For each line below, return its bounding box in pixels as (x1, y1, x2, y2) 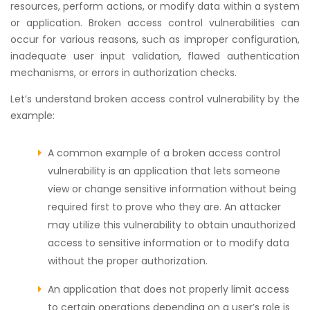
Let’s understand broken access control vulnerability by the (10, 91, 300, 106)
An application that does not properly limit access (48, 282, 289, 296)
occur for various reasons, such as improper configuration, (10, 32, 300, 46)
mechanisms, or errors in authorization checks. (10, 65, 237, 80)
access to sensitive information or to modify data (48, 235, 289, 250)
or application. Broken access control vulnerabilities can (10, 15, 300, 30)
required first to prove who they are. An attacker (48, 199, 281, 214)
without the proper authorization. (48, 253, 208, 268)
